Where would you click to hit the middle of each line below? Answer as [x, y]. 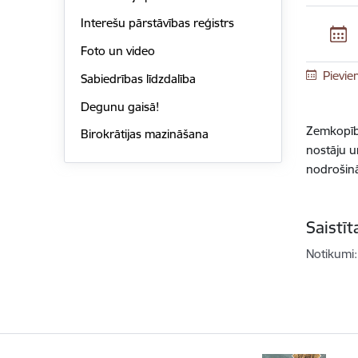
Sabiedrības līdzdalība [138, 78]
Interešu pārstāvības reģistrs [157, 23]
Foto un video [117, 51]
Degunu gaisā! [119, 106]
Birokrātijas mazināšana [144, 134]
